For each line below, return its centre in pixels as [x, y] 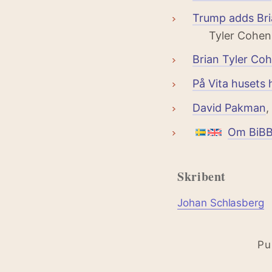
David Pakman [229, 108]
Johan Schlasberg [221, 203]
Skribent [202, 176]
